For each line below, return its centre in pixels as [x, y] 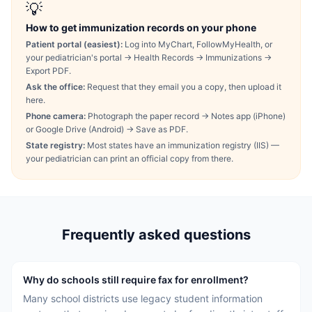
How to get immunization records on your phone [141, 28]
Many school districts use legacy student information [143, 298]
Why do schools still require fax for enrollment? [136, 280]
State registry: [55, 145]
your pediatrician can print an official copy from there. [130, 158]
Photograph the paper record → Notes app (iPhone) [186, 116]
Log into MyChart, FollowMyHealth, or [197, 44]
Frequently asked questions [156, 235]
